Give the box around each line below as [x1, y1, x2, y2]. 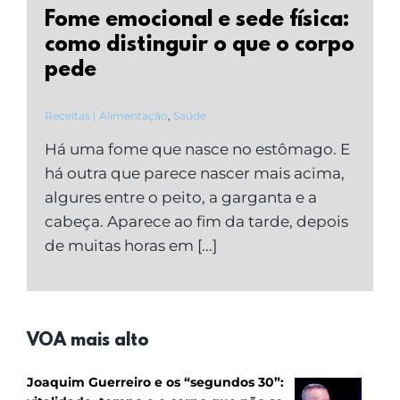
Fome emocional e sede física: [45, 8, 349, 34]
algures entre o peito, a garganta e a [45, 187, 317, 206]
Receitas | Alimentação [45, 108, 168, 122]
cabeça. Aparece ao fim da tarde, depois [45, 212, 348, 230]
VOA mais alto [27, 330, 149, 351]
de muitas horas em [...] [45, 236, 217, 254]
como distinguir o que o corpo [45, 33, 354, 59]
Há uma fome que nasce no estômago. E [45, 139, 350, 158]
